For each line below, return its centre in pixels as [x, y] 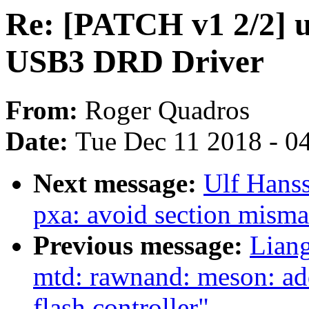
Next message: [118, 183]
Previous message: [141, 246]
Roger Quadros [167, 110]
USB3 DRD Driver [135, 61]
